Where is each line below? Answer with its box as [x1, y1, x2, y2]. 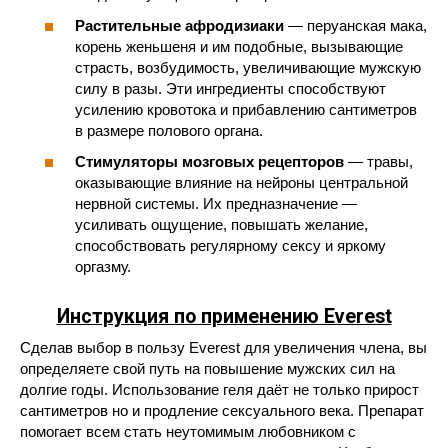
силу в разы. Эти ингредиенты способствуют [75, 79, 386, 97]
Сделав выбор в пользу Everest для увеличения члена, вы [20, 339, 427, 357]
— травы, [344, 153, 413, 171]
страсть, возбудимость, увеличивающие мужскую [75, 58, 421, 76]
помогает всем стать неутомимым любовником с [20, 423, 356, 441]
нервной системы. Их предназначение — [75, 195, 357, 213]
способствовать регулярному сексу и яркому [75, 237, 386, 255]
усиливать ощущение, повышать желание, [75, 216, 368, 234]
